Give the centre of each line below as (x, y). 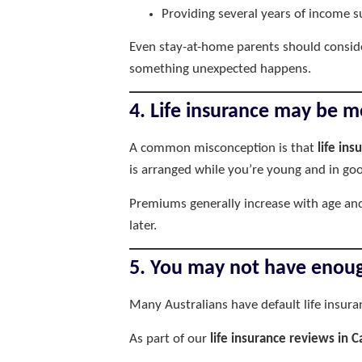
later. (143, 225)
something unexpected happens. (220, 69)
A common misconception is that (223, 149)
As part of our (170, 339)
